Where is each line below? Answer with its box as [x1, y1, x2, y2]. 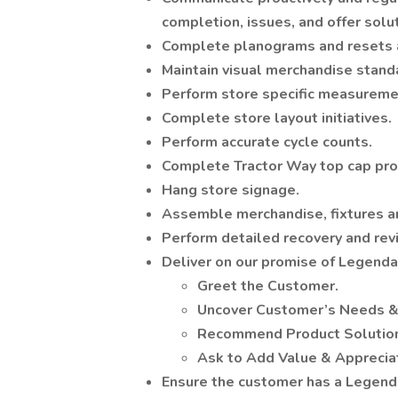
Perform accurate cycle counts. [162, 132, 372, 152]
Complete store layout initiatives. [162, 108, 392, 128]
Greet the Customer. [197, 276, 338, 296]
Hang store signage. [162, 180, 299, 200]
